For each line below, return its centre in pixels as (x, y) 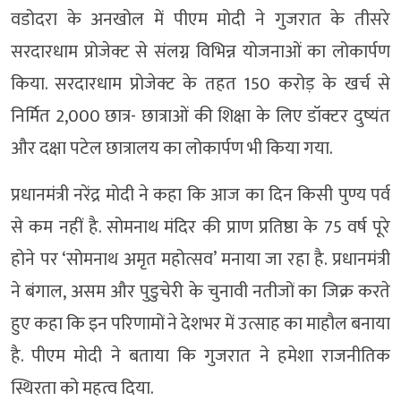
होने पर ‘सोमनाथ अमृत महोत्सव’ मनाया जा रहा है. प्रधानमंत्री (200, 259)
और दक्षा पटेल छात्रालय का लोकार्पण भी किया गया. (172, 148)
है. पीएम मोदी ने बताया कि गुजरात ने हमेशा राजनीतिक (200, 356)
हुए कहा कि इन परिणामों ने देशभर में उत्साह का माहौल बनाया (200, 324)
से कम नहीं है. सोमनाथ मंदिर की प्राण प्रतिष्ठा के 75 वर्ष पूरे (200, 227)
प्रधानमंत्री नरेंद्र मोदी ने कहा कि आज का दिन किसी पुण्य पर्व (200, 195)
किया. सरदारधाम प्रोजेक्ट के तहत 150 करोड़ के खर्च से (200, 84)
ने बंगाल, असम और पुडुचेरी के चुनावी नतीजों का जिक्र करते (200, 291)
